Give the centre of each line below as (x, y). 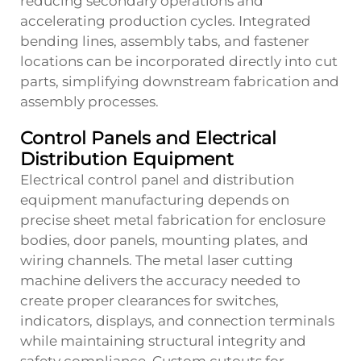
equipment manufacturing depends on (155, 199)
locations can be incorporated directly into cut (179, 61)
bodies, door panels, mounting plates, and (164, 240)
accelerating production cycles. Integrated (166, 21)
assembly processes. (89, 101)
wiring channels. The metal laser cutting (157, 260)
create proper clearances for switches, (149, 300)
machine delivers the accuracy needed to (160, 280)
